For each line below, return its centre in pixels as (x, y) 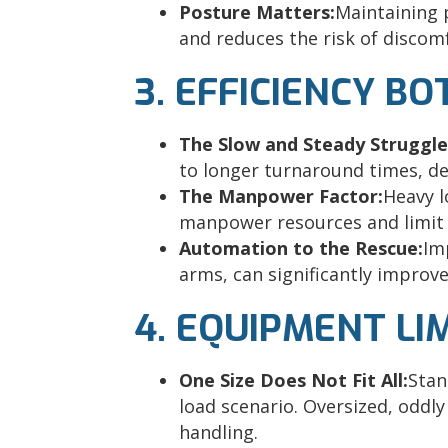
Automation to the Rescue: (301, 248)
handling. (219, 432)
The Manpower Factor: (281, 196)
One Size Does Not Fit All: (294, 380)
